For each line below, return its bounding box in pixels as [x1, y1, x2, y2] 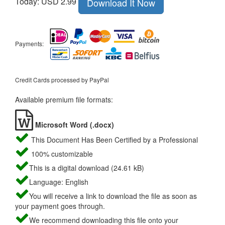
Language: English [29, 177, 88, 187]
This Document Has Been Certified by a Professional [29, 135, 198, 145]
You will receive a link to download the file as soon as [29, 191, 197, 201]
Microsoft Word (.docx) [33, 120, 114, 130]
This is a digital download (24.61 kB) [29, 163, 144, 173]
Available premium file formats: [15, 94, 113, 105]
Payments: [15, 39, 44, 48]
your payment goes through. [15, 201, 105, 211]
